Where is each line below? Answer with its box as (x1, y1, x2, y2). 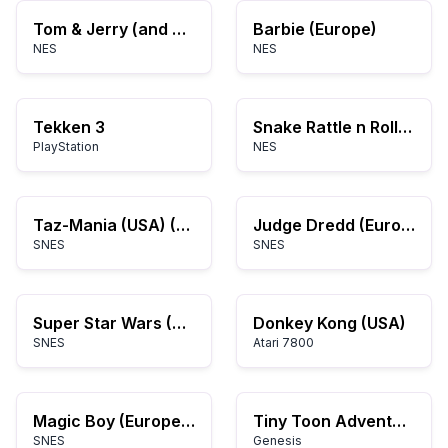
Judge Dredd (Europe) (401, 215, 415, 235)
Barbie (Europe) (253, 19, 377, 39)
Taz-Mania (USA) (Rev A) (176, 215, 190, 235)
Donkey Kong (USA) (253, 313, 406, 333)
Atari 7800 (253, 335, 314, 350)
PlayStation (33, 139, 99, 154)
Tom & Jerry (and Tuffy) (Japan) (172, 19, 186, 39)
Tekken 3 (33, 117, 105, 137)
